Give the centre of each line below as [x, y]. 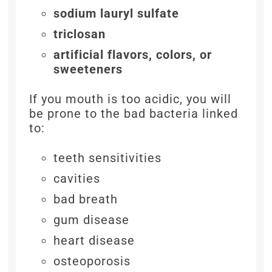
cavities [77, 179]
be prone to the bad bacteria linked [134, 114]
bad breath [86, 199]
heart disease [94, 241]
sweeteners [88, 70]
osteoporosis [92, 261]
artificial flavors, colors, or [133, 55]
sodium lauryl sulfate [117, 14]
